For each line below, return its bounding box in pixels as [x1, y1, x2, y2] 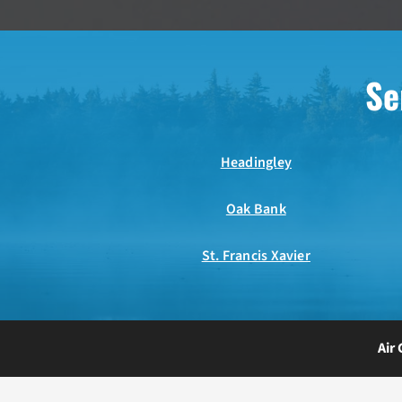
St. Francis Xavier [201, 246, 310, 267]
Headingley [220, 153, 292, 173]
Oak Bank [225, 199, 286, 220]
